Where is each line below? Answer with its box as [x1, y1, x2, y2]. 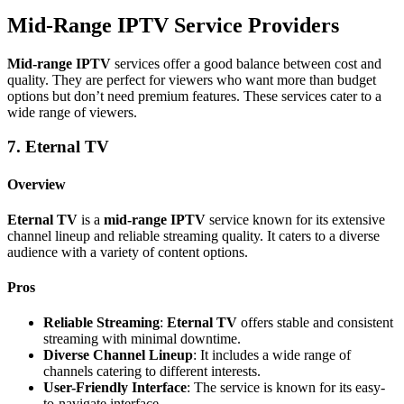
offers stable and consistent [237, 315, 393, 331]
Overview [7, 176, 66, 192]
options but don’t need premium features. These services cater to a [7, 87, 381, 104]
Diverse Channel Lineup [43, 347, 193, 363]
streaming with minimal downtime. [43, 331, 241, 347]
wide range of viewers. [7, 104, 137, 120]
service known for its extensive [206, 211, 385, 227]
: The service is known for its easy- [187, 380, 385, 396]
